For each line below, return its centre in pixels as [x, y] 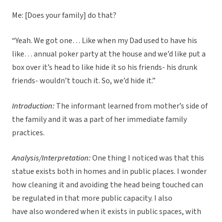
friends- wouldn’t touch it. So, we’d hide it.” [84, 81]
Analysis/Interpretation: [51, 158]
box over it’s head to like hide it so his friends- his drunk [105, 68]
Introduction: [33, 106]
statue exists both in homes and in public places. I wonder [109, 172]
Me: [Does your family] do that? [64, 16]
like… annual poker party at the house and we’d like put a [109, 54]
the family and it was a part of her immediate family [99, 120]
